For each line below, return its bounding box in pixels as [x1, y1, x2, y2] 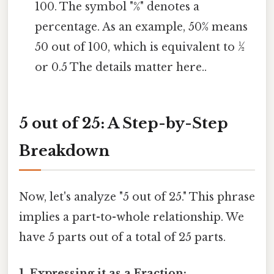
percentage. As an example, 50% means [35, 20, 248, 34]
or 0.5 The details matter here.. [35, 60, 207, 74]
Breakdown [19, 142, 109, 160]
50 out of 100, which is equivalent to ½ [35, 40, 246, 54]
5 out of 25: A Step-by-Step [19, 114, 228, 133]
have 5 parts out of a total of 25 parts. [19, 230, 226, 244]
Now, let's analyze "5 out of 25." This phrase [19, 190, 255, 204]
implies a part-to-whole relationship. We [19, 210, 244, 224]
